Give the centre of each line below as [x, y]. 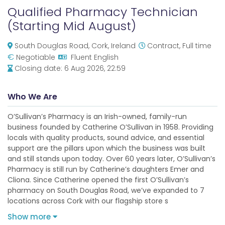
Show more [30, 217]
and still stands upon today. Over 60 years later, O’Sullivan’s [111, 159]
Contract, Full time [179, 46]
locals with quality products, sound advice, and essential [106, 138]
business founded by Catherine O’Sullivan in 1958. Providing [110, 127]
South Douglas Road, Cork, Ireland [75, 46]
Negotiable [36, 57]
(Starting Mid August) [72, 26]
